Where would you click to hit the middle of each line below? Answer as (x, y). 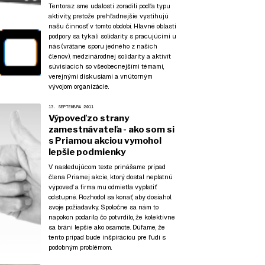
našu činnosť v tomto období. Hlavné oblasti (112, 26)
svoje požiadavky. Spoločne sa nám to (103, 207)
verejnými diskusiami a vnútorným (100, 76)
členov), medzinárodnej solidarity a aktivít (109, 56)
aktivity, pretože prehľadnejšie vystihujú (108, 16)
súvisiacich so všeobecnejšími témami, (106, 66)
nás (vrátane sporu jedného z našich (103, 46)
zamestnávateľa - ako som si (111, 129)
